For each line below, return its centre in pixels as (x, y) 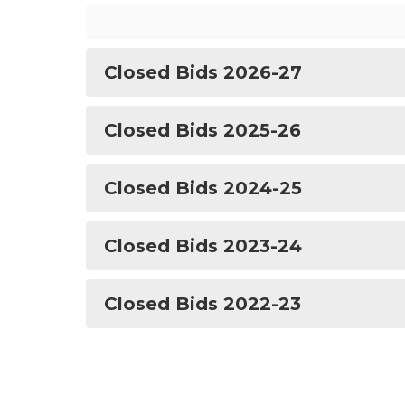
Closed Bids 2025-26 (202, 130)
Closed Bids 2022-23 (202, 304)
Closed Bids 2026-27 (203, 72)
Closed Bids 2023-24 (203, 246)
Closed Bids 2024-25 (203, 188)
